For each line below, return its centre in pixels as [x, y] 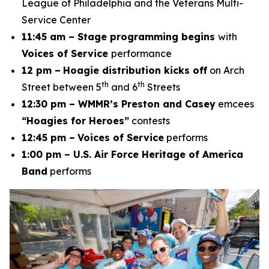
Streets [162, 87]
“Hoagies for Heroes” [75, 121]
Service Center [56, 20]
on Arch [226, 70]
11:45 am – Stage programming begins [120, 37]
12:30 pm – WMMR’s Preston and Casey [119, 104]
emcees [235, 104]
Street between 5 [62, 87]
